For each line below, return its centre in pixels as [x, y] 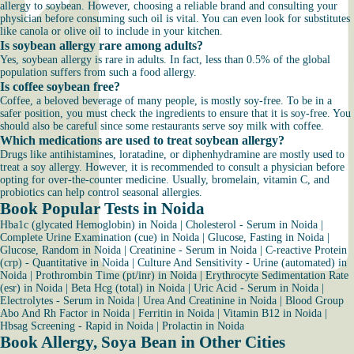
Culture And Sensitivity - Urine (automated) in [242, 263]
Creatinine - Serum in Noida [193, 250]
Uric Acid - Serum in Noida [256, 288]
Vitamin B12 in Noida [272, 313]
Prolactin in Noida [203, 326]
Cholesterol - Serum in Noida [252, 225]
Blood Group [314, 301]
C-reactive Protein [306, 250]
